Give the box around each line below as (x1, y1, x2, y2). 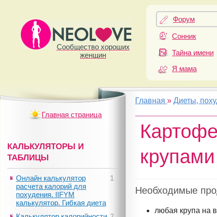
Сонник (172, 32, 196, 41)
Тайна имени (172, 48, 214, 57)
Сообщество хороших (56, 43, 130, 51)
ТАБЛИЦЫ (7, 153, 49, 162)
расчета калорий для (16, 182, 86, 190)
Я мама (172, 64, 197, 73)
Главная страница (42, 110, 102, 119)
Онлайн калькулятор (16, 174, 86, 182)
